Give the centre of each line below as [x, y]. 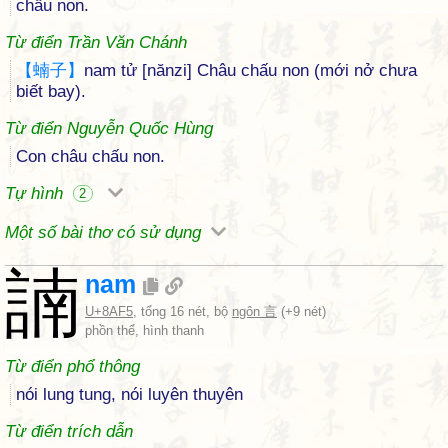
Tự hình [36, 193]
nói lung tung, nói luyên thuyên [129, 394]
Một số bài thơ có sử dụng [105, 232]
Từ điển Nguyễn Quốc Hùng [109, 128]
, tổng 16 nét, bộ [182, 311]
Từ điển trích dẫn [69, 431]
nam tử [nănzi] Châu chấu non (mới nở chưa [250, 70]
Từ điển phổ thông [72, 366]
